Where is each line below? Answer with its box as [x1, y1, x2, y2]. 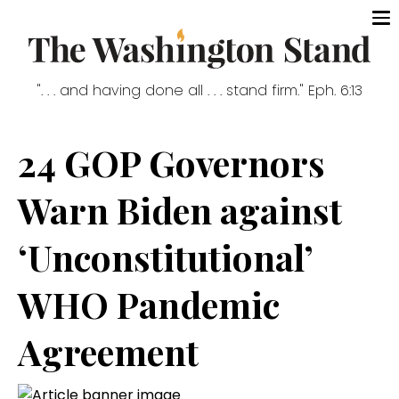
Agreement [18, 328, 199, 376]
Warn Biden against [18, 186, 342, 234]
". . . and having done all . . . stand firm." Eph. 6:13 [37, 80, 362, 102]
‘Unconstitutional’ [18, 233, 313, 281]
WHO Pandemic [18, 281, 280, 329]
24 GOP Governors [18, 139, 325, 187]
